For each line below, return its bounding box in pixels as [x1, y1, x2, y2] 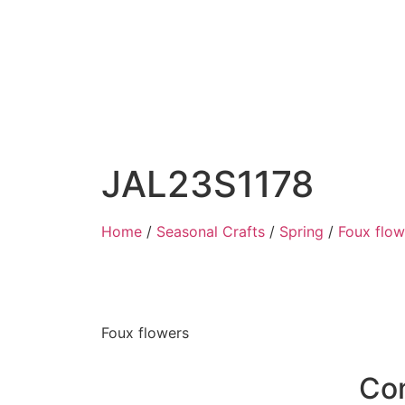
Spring [279, 222, 324, 240]
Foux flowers [101, 324, 189, 342]
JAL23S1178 [101, 162, 314, 206]
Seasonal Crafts [156, 222, 265, 240]
